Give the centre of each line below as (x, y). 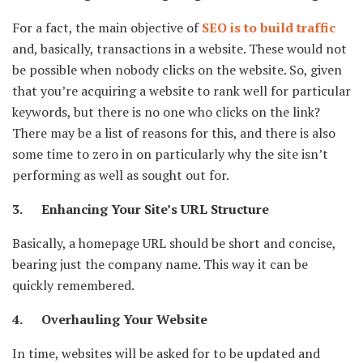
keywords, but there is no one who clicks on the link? (166, 112)
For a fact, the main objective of (107, 28)
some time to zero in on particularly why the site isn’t (170, 154)
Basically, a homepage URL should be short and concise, (174, 243)
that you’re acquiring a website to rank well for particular (181, 91)
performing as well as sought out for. (121, 175)
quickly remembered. (73, 286)
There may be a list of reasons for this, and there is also (174, 133)
